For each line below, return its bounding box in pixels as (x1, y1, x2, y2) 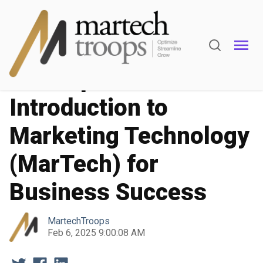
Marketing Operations (16, 43, 96, 53)
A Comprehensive (9, 66, 201, 93)
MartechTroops (48, 215, 110, 227)
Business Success (9, 178, 207, 206)
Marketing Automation (117, 43, 201, 53)
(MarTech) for (9, 150, 159, 178)
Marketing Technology (9, 122, 249, 150)
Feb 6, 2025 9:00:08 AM (48, 227, 145, 238)
